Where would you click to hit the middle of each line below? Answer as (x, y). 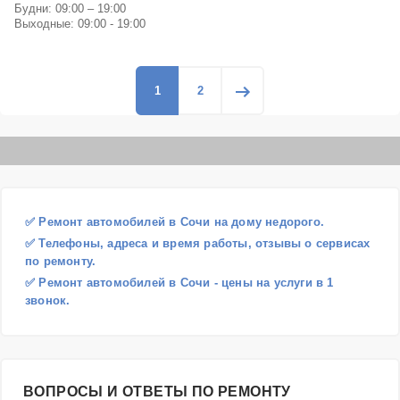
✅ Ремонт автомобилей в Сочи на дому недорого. (175, 222)
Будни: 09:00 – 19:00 (70, 8)
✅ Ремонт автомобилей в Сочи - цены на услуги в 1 (179, 283)
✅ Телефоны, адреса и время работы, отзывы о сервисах (198, 243)
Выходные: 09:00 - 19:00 (80, 24)
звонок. (48, 300)
